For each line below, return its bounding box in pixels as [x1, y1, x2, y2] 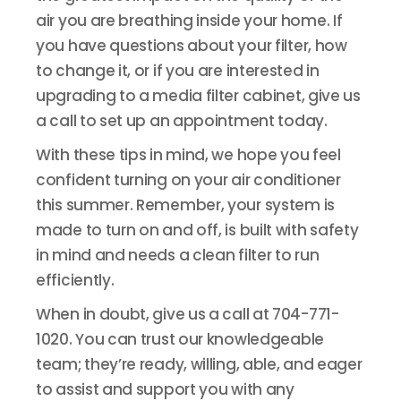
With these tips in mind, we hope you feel [36, 144, 341, 166]
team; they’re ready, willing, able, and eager [36, 354, 363, 375]
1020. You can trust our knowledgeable [36, 328, 324, 350]
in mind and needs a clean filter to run [36, 244, 320, 266]
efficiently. [36, 269, 115, 291]
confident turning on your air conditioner [36, 169, 341, 191]
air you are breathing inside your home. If [36, 10, 343, 31]
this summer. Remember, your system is [36, 194, 335, 216]
